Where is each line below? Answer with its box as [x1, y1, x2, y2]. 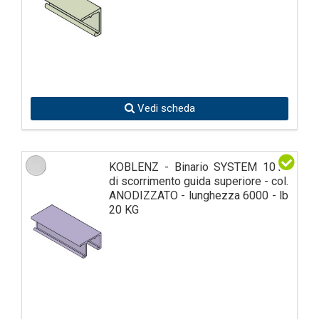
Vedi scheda [134, 101, 195, 115]
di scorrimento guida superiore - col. [109, 174, 288, 188]
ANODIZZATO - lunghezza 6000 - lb [109, 188, 288, 202]
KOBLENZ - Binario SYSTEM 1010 [109, 159, 288, 174]
